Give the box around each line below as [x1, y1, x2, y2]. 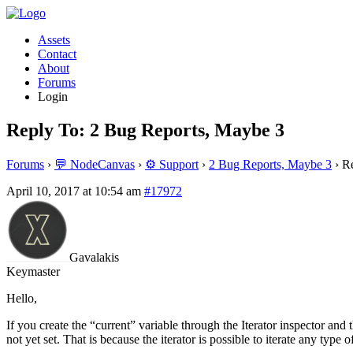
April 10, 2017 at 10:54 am [6, 184, 141, 198]
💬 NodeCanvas [54, 157, 135, 171]
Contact [38, 47, 76, 61]
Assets [38, 33, 70, 46]
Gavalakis [69, 250, 119, 264]
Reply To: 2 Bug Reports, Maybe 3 [6, 119, 284, 140]
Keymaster [6, 264, 60, 278]
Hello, [6, 291, 37, 305]
